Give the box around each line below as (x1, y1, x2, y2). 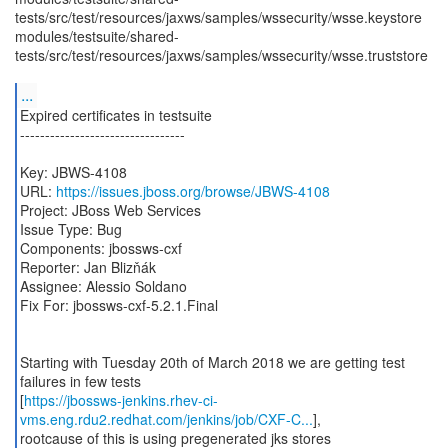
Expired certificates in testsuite (19, 105, 212, 125)
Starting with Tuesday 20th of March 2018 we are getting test (19, 352, 405, 372)
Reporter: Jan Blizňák (19, 257, 156, 277)
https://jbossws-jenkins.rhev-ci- (23, 390, 218, 410)
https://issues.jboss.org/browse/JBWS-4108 (55, 181, 330, 201)
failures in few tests (19, 371, 141, 391)
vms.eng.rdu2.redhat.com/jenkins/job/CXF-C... (19, 409, 313, 429)
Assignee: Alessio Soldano (19, 276, 187, 296)
